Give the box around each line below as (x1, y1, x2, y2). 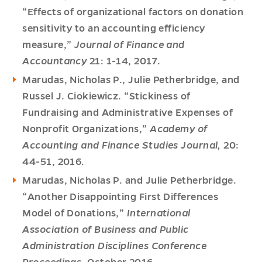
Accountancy (22, 56, 89, 67)
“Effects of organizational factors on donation (22, 7, 244, 18)
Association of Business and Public (22, 225, 189, 235)
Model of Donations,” (22, 208, 127, 219)
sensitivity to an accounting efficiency (22, 23, 205, 34)
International (126, 208, 191, 219)
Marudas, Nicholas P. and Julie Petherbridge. (22, 175, 237, 186)
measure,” (22, 40, 74, 50)
